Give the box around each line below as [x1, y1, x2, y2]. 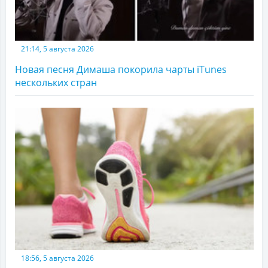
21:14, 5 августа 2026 [21, 44, 94, 54]
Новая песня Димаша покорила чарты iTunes [15, 63, 227, 77]
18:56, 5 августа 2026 [21, 253, 94, 264]
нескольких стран [15, 76, 97, 90]
